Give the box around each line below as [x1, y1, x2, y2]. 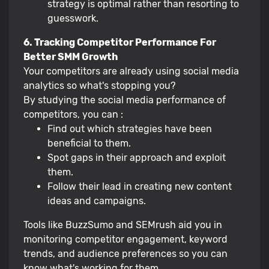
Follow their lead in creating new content [47, 180, 232, 192]
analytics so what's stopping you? [23, 79, 175, 91]
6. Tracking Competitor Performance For [23, 36, 216, 48]
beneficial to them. [47, 137, 131, 149]
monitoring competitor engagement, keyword [23, 233, 228, 245]
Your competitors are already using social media [23, 65, 239, 77]
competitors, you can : [23, 108, 123, 120]
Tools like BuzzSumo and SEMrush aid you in [23, 219, 222, 231]
